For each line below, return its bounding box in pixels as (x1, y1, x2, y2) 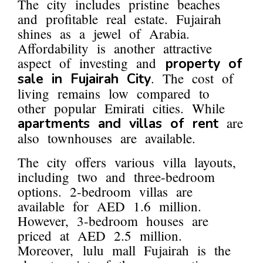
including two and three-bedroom (18, 168, 215, 186)
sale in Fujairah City (18, 70, 151, 89)
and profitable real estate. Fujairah (18, 10, 221, 28)
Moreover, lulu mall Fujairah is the (18, 241, 231, 259)
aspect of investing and (18, 54, 166, 72)
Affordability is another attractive (18, 39, 212, 58)
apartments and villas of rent (18, 114, 218, 133)
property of (166, 55, 242, 73)
